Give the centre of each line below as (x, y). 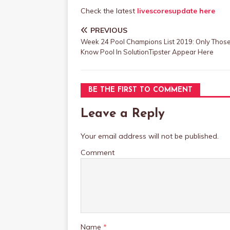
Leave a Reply (123, 114)
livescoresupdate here (176, 11)
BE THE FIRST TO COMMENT (140, 90)
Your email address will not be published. (150, 136)
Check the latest (109, 11)
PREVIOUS (109, 30)
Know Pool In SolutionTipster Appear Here (147, 52)
